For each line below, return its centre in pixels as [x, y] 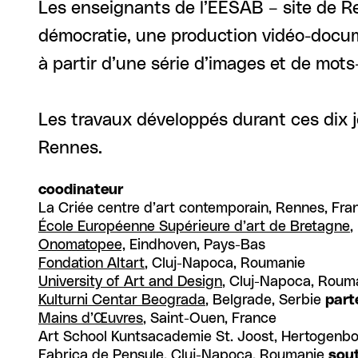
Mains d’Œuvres [91, 318]
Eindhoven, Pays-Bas [195, 245]
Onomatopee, [82, 245]
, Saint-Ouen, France [210, 318]
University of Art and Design [130, 282]
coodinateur [81, 190]
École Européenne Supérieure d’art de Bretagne [194, 227]
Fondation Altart [91, 263]
